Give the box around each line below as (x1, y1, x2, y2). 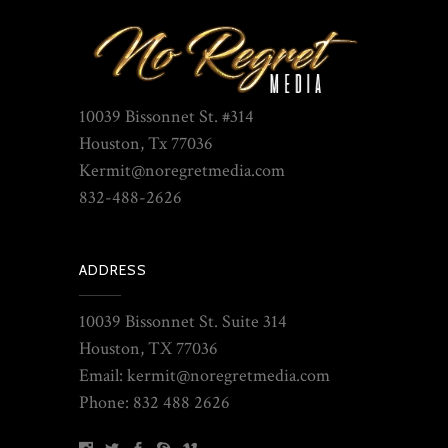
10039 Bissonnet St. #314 (79, 105, 254, 129)
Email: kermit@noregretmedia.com (79, 364, 330, 388)
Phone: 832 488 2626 (79, 391, 230, 415)
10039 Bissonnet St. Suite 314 (79, 310, 287, 334)
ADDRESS (79, 261, 147, 280)
